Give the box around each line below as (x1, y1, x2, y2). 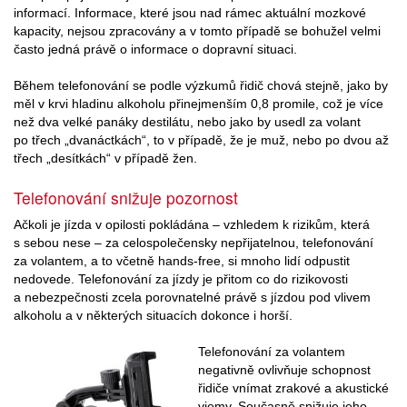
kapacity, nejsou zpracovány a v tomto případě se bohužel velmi (14, 23, 381, 38)
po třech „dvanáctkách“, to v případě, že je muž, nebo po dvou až (14, 132, 389, 147)
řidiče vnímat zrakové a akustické (198, 381, 389, 396)
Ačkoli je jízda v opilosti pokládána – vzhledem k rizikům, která (14, 217, 370, 233)
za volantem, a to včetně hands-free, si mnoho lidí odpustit (14, 253, 350, 269)
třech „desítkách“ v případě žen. (14, 150, 197, 165)
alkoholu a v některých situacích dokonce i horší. (14, 308, 293, 323)
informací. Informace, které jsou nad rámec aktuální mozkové (14, 5, 366, 20)
